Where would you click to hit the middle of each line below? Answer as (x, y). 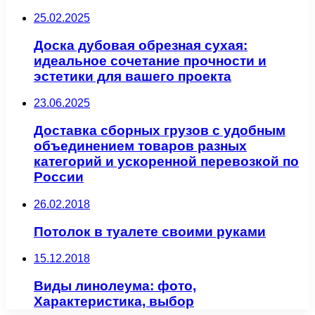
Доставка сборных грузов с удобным (160, 131)
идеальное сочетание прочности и (150, 60)
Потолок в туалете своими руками (150, 231)
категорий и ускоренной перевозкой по (166, 162)
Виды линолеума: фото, (115, 286)
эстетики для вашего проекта (133, 76)
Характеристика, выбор (114, 302)
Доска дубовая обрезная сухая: (141, 45)
